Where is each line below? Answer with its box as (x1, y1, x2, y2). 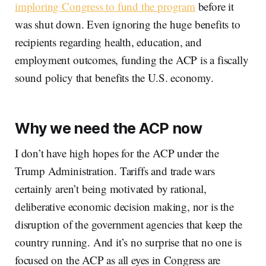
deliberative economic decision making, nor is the (15, 198, 234, 214)
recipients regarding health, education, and (15, 34, 202, 49)
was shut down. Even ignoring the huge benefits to (15, 16, 240, 31)
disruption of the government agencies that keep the (15, 216, 243, 232)
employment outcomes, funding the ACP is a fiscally (15, 52, 249, 67)
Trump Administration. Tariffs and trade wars (15, 163, 215, 178)
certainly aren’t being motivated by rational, (15, 180, 207, 196)
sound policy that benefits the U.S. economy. (15, 69, 214, 85)
